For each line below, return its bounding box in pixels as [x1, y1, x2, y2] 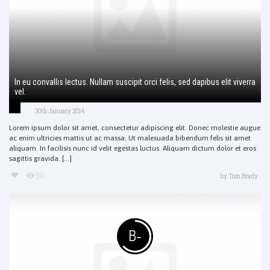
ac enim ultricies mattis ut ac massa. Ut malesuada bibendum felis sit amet [9, 133, 251, 142]
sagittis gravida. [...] [9, 154, 72, 163]
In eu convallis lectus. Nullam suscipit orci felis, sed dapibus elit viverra [14, 77, 256, 87]
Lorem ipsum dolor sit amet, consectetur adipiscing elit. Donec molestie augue [9, 123, 260, 132]
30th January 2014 [35, 107, 84, 115]
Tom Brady [228, 172, 258, 180]
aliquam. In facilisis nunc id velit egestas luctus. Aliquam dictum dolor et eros [9, 143, 256, 152]
